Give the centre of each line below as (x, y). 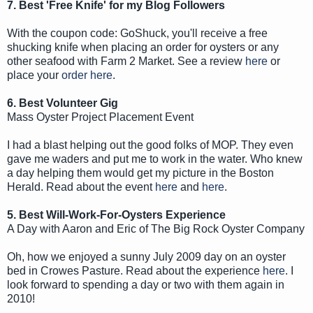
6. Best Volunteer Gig (63, 103)
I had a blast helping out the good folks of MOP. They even (150, 145)
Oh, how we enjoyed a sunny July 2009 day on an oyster (146, 256)
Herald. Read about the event (81, 187)
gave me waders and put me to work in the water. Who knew (155, 159)
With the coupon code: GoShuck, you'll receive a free (137, 33)
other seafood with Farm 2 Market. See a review (126, 61)
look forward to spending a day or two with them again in (146, 284)
